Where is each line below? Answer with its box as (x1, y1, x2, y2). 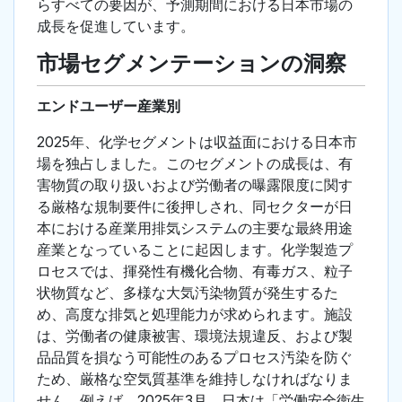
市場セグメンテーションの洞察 (37, 50, 346, 77)
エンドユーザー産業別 (37, 97, 180, 116)
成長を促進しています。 (37, 17, 195, 36)
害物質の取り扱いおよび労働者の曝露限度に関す (37, 176, 353, 195)
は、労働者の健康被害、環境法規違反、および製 (37, 327, 353, 345)
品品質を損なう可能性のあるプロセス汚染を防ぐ (37, 348, 353, 367)
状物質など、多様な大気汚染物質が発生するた (37, 284, 338, 302)
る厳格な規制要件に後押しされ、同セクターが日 (37, 197, 353, 216)
